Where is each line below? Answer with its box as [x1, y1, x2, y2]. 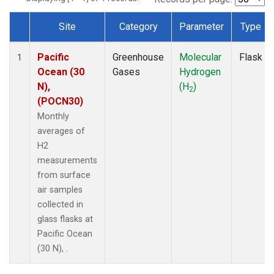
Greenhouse [113, 51, 164, 63]
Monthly [37, 111, 69, 122]
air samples [37, 184, 83, 195]
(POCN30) [37, 95, 83, 107]
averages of [37, 125, 85, 136]
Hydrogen [179, 65, 221, 78]
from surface [37, 169, 91, 180]
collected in [37, 199, 83, 210]
